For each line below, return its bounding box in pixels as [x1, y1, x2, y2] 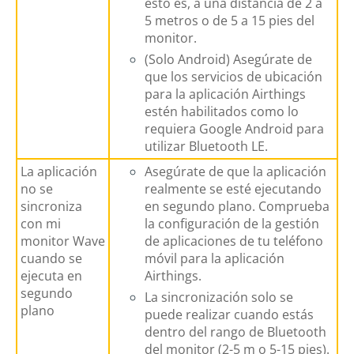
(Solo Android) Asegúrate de [145, 50, 312, 68]
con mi [21, 214, 61, 232]
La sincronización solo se [145, 288, 293, 306]
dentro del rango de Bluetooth [145, 322, 326, 341]
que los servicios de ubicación [145, 67, 322, 85]
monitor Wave [21, 232, 105, 250]
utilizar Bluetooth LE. [145, 137, 268, 155]
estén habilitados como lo [145, 102, 299, 120]
